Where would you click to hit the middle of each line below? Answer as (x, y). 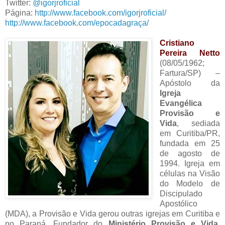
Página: (20, 13)
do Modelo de (190, 184)
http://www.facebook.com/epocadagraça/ (77, 23)
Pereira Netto (190, 53)
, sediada (198, 124)
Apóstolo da (190, 83)
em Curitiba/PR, (190, 134)
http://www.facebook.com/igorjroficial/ (100, 13)
